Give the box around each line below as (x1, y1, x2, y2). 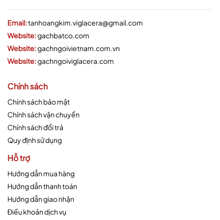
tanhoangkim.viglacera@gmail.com (28, 18, 143, 27)
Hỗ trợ (7, 152, 30, 163)
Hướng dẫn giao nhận (7, 194, 74, 203)
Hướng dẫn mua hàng (7, 168, 75, 178)
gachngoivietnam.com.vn (37, 43, 120, 53)
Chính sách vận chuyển (7, 110, 80, 119)
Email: (7, 18, 28, 27)
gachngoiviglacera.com (37, 56, 114, 65)
